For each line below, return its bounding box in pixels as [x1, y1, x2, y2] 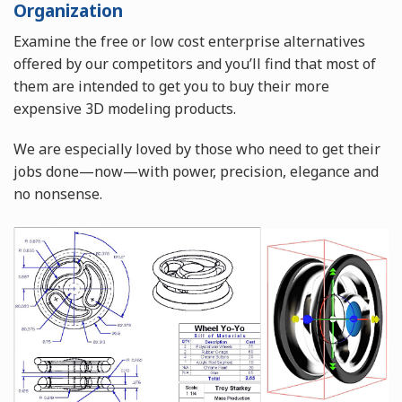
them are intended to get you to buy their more [13, 76, 329, 97]
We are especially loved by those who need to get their [13, 139, 380, 160]
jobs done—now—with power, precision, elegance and [13, 162, 379, 182]
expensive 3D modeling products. [13, 99, 236, 119]
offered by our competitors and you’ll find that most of [13, 54, 376, 74]
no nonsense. [13, 184, 102, 205]
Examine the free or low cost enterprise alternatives [13, 31, 365, 52]
